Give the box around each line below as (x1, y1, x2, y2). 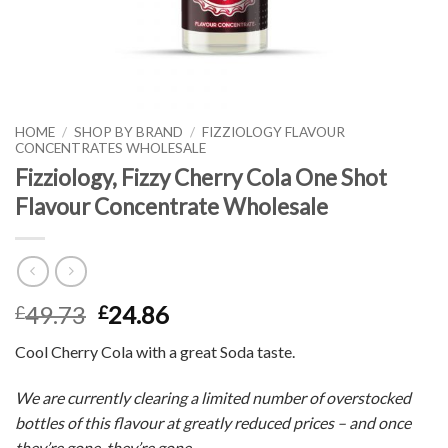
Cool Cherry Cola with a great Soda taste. (15, 342, 295, 362)
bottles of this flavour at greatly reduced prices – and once (15, 413, 411, 433)
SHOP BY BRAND (74, 124, 184, 140)
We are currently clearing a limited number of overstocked (15, 388, 411, 408)
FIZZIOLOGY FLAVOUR (202, 124, 346, 140)
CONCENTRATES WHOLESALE (15, 140, 206, 156)
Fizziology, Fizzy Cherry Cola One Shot (15, 163, 387, 191)
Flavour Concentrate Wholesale (15, 192, 328, 220)
